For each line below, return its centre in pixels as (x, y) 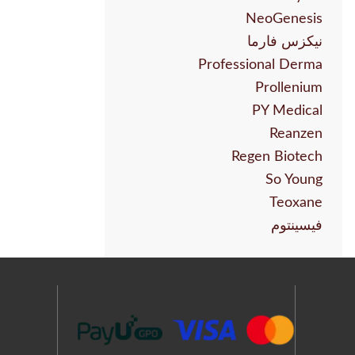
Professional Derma (260, 65)
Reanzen (296, 134)
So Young (294, 180)
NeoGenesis (284, 19)
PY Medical (287, 111)
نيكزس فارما (285, 42)
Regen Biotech (277, 157)
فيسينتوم (297, 226)
